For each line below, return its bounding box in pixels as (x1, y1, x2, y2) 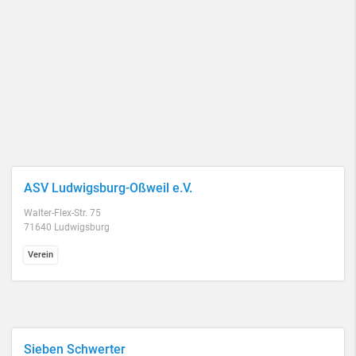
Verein (28, 250, 53, 260)
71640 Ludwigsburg (24, 222, 110, 233)
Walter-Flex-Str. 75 (24, 207, 101, 219)
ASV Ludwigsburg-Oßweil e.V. (24, 180, 192, 195)
